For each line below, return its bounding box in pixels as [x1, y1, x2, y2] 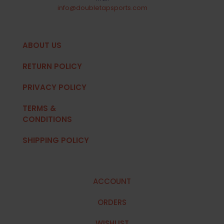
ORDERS [97, 196, 126, 207]
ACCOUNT [93, 175, 131, 186]
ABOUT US [22, 39, 61, 50]
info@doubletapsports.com [57, 2, 147, 12]
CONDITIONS [22, 113, 72, 124]
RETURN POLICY [22, 60, 82, 71]
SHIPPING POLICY [22, 134, 89, 145]
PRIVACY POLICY [22, 81, 86, 92]
